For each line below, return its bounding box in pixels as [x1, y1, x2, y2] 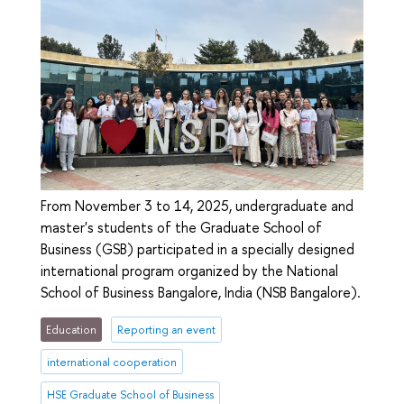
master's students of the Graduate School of [41, 216, 322, 237]
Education [46, 321, 97, 337]
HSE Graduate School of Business [47, 386, 215, 402]
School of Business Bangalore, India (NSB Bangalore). [41, 281, 361, 302]
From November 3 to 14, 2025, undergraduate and [41, 195, 353, 216]
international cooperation [47, 353, 178, 370]
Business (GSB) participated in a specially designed [41, 238, 354, 259]
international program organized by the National [41, 260, 338, 280]
